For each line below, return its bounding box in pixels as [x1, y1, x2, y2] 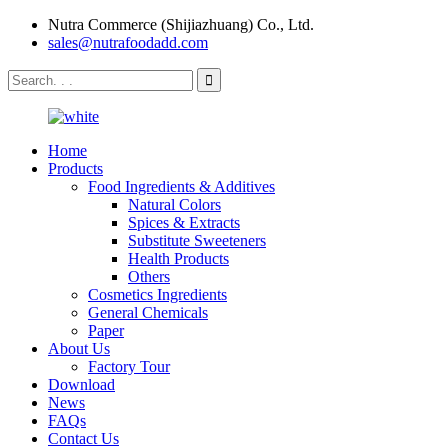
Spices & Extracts [128, 214, 240, 231]
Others [128, 268, 170, 285]
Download [48, 376, 115, 393]
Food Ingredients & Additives [88, 178, 275, 195]
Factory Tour [88, 358, 170, 375]
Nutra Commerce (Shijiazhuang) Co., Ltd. [48, 16, 314, 33]
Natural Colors [128, 196, 221, 213]
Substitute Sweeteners [128, 232, 266, 249]
